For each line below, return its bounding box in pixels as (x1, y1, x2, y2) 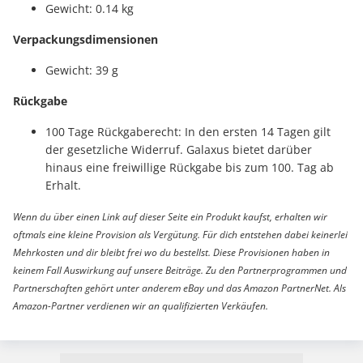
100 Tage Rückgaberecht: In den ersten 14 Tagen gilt (45, 123, 331, 139)
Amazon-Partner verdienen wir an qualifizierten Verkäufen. (13, 298, 268, 313)
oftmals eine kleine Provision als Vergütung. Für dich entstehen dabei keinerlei (13, 227, 348, 241)
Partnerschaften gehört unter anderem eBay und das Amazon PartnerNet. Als (13, 280, 346, 295)
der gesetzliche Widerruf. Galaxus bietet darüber (45, 141, 312, 157)
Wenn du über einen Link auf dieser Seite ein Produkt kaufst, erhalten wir (13, 209, 327, 224)
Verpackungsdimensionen (13, 31, 158, 47)
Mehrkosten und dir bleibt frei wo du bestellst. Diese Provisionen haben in (13, 245, 330, 259)
